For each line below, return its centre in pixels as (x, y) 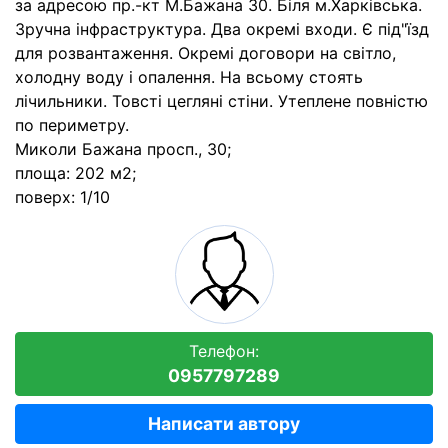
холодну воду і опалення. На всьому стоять (189, 77)
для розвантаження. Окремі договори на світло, (205, 53)
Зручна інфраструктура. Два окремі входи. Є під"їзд (222, 29)
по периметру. (72, 125)
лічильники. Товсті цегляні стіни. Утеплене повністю (221, 101)
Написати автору (224, 423)
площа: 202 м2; (75, 173)
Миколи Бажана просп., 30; (123, 149)
